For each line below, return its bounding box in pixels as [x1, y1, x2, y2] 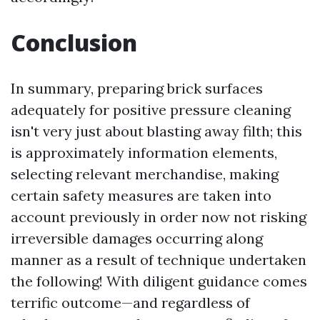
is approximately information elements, [11, 144, 277, 161]
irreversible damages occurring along [11, 229, 263, 247]
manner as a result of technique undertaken [11, 251, 306, 269]
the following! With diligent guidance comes [11, 272, 307, 290]
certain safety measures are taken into [11, 186, 271, 204]
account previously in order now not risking [11, 208, 306, 226]
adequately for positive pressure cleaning [11, 101, 291, 119]
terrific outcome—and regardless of [11, 294, 250, 311]
